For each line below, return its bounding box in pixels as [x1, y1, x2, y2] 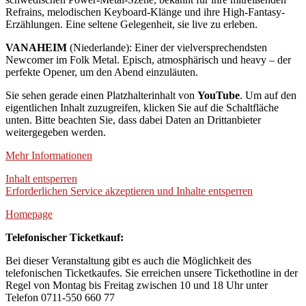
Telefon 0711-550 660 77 [5, 292, 115, 304]
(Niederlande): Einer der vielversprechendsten [67, 42, 267, 54]
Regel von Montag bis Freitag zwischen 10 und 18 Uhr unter [5, 279, 268, 292]
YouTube [197, 89, 240, 102]
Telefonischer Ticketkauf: [5, 232, 124, 244]
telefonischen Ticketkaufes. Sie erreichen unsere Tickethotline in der [5, 267, 298, 279]
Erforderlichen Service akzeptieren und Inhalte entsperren [5, 185, 253, 197]
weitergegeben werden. [5, 126, 106, 139]
